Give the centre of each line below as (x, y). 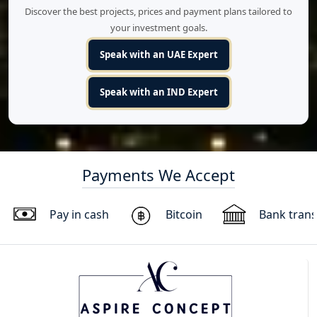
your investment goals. (158, 27)
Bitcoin (184, 214)
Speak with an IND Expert (158, 92)
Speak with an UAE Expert (158, 54)
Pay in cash (79, 214)
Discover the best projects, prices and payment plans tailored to (158, 11)
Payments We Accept (158, 174)
